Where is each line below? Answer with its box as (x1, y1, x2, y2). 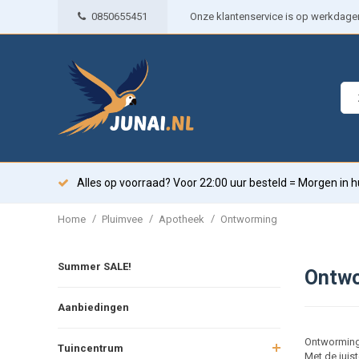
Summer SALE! (58, 260, 131, 272)
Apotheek (159, 212, 204, 225)
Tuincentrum (58, 341, 123, 354)
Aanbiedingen (58, 301, 129, 313)
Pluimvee (102, 212, 143, 225)
